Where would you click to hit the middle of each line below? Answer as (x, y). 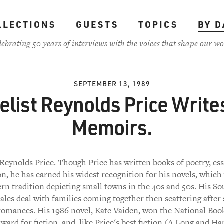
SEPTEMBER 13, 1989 (112, 84)
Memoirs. (112, 127)
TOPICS (158, 24)
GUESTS (97, 24)
